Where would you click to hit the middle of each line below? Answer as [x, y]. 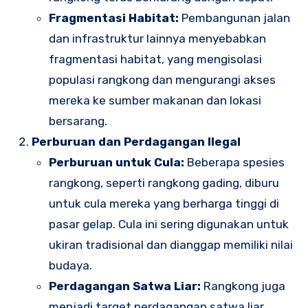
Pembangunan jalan [235, 18]
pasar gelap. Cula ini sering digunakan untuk [169, 224]
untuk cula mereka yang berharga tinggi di [164, 204]
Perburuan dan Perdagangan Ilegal [136, 142]
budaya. [71, 266]
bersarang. [78, 121]
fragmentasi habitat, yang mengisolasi [156, 59]
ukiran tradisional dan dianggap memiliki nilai [171, 245]
